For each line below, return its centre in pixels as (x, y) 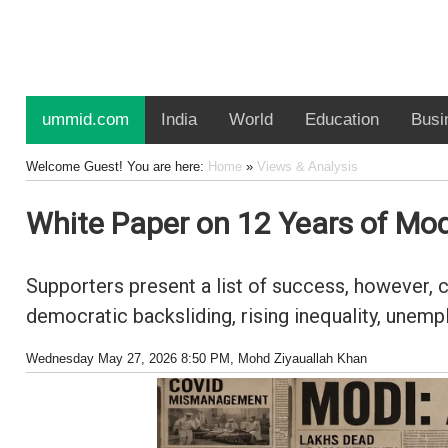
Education (341, 119)
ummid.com (85, 119)
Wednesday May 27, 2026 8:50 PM (127, 358)
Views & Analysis (307, 166)
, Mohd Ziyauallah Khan (298, 358)
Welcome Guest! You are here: (116, 166)
